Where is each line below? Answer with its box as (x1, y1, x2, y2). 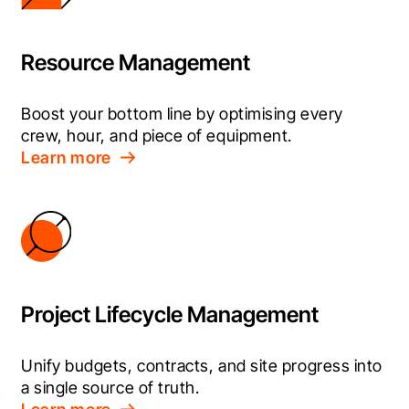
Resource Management (21, 48, 250, 76)
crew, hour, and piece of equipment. (21, 125, 292, 145)
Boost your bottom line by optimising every (21, 103, 343, 123)
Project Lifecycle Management (21, 300, 319, 328)
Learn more (21, 147, 112, 167)
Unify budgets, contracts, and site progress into (21, 355, 383, 375)
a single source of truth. (21, 377, 200, 397)
